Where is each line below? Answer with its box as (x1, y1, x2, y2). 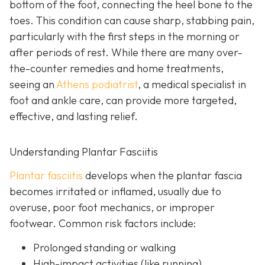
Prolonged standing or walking (33, 241, 176, 255)
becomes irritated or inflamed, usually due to (9, 184, 221, 198)
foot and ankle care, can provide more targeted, (9, 93, 237, 108)
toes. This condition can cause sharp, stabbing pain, (9, 14, 254, 28)
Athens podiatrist (56, 77, 138, 92)
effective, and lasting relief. (9, 109, 138, 124)
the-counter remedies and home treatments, (9, 62, 224, 76)
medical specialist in (149, 77, 246, 92)
